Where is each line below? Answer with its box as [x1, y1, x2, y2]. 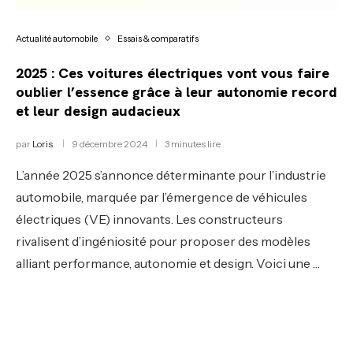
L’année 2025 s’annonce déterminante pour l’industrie [16, 166, 326, 183]
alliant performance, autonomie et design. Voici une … [16, 255, 320, 271]
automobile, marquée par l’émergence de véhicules [16, 188, 307, 205]
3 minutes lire [165, 137, 221, 150]
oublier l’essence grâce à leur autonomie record [16, 82, 337, 101]
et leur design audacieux [16, 101, 180, 120]
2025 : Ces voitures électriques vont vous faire [16, 63, 329, 82]
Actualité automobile [16, 32, 98, 44]
